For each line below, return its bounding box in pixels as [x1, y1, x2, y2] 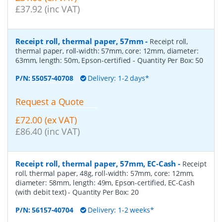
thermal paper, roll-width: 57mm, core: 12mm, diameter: [15, 46, 199, 56]
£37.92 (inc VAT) [15, 3, 80, 15]
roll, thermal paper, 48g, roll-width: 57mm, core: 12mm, [15, 168, 194, 178]
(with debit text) [15, 187, 68, 197]
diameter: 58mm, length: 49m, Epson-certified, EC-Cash [15, 177, 195, 187]
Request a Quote [15, 96, 84, 108]
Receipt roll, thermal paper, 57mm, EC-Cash [15, 158, 176, 168]
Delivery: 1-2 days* [86, 73, 149, 83]
